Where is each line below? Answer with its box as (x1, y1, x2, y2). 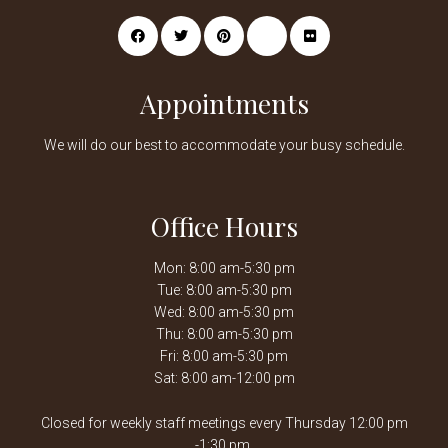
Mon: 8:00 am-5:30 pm (153, 259, 295, 276)
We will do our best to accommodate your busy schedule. (43, 136, 405, 153)
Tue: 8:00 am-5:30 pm (156, 281, 292, 298)
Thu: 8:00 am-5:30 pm (155, 325, 293, 342)
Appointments (139, 85, 309, 121)
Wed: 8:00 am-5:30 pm (154, 303, 294, 320)
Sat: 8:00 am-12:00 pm (153, 369, 295, 386)
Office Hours (150, 208, 298, 244)
